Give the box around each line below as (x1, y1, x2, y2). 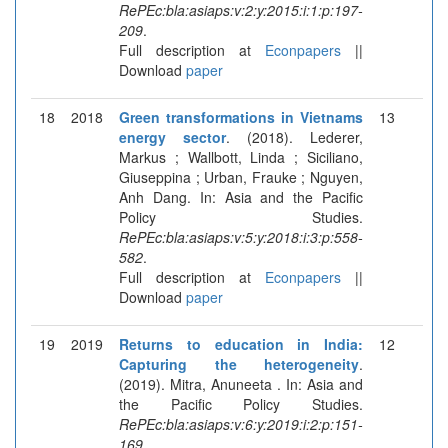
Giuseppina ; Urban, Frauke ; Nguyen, (119, 166, 363, 187)
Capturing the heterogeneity (119, 353, 359, 374)
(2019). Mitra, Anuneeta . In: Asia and (119, 373, 363, 394)
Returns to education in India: (119, 333, 363, 354)
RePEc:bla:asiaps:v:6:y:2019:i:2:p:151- (119, 413, 363, 434)
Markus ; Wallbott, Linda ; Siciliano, (119, 146, 363, 167)
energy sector (119, 126, 226, 147)
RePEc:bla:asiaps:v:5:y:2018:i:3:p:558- (119, 226, 363, 247)
